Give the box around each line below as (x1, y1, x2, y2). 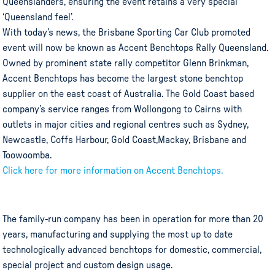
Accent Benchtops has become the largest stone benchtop (2, 73, 244, 83)
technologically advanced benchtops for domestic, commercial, (2, 244, 262, 255)
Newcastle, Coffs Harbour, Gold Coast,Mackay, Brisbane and (2, 134, 247, 145)
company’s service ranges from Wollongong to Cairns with (2, 104, 242, 114)
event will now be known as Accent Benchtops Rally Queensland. (2, 42, 269, 53)
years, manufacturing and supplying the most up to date (2, 229, 233, 239)
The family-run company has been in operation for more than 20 (2, 214, 264, 224)
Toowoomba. (2, 150, 52, 160)
